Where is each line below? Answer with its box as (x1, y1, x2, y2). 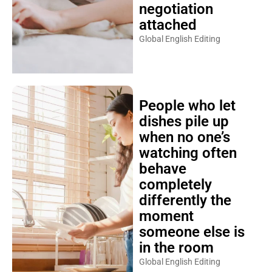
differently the (138, 192, 231, 209)
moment (138, 208, 194, 225)
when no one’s (138, 129, 230, 146)
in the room (138, 239, 214, 256)
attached (138, 16, 197, 33)
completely (138, 176, 212, 193)
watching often (138, 144, 237, 161)
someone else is (138, 223, 245, 240)
